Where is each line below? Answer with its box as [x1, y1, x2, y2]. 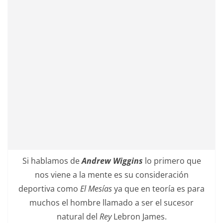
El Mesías [80, 183, 114, 194]
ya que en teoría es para [114, 183, 205, 194]
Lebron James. [111, 211, 167, 222]
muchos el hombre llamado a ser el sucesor [29, 197, 194, 208]
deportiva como [18, 183, 80, 194]
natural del [56, 211, 98, 222]
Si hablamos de [22, 155, 82, 166]
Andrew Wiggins [81, 155, 143, 166]
